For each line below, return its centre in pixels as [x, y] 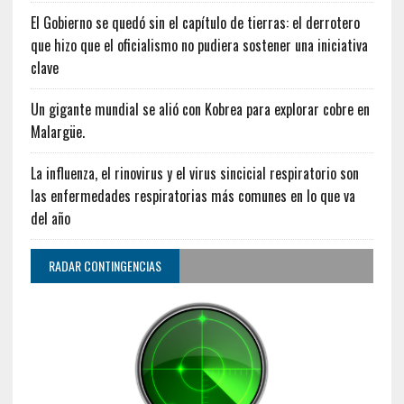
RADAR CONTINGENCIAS [105, 265]
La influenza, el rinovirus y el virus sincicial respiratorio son [194, 173]
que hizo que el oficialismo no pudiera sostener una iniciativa [199, 45]
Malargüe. [57, 131]
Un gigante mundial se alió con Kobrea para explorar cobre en [200, 109]
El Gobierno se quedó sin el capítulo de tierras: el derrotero [195, 22]
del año [50, 218]
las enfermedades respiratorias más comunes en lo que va [193, 195]
